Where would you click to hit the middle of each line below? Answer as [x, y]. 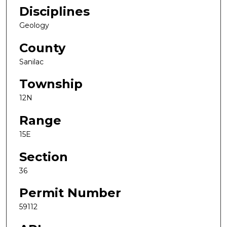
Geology [34, 26]
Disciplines [54, 12]
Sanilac [31, 62]
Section [44, 157]
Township [51, 84]
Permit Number [70, 193]
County [42, 48]
